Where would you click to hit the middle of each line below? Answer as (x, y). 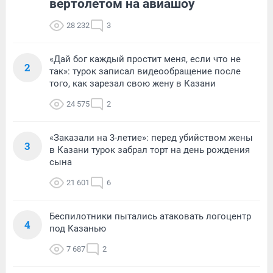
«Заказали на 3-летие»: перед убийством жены (151, 137)
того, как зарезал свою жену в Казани (133, 83)
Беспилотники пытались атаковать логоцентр (150, 216)
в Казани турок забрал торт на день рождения (150, 150)
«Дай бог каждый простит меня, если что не (145, 59)
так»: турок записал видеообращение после (145, 71)
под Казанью (78, 228)
